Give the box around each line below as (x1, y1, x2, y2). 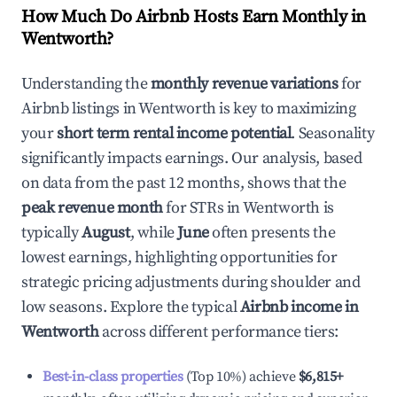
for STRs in (162, 198, 243, 218)
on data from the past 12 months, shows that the (21, 173, 346, 193)
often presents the (208, 222, 336, 243)
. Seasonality (291, 123, 375, 144)
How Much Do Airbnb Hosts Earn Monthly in (21, 6, 367, 28)
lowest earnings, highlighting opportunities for (21, 247, 338, 268)
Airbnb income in (239, 297, 359, 317)
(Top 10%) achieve (183, 368, 296, 385)
